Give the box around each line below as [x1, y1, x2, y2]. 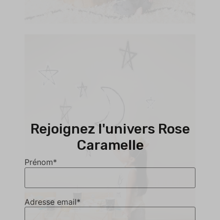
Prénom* [25, 157, 57, 167]
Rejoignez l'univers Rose [30, 120, 190, 137]
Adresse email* [25, 196, 81, 207]
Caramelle [76, 137, 144, 153]
